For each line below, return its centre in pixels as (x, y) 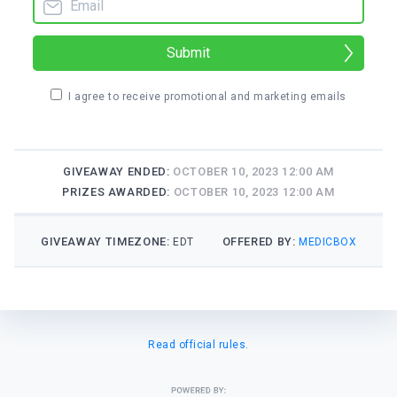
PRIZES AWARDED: (118, 191)
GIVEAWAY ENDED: (118, 171)
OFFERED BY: (261, 241)
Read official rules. (198, 344)
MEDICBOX (328, 241)
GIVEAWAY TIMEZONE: (107, 241)
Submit (188, 52)
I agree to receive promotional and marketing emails (207, 96)
